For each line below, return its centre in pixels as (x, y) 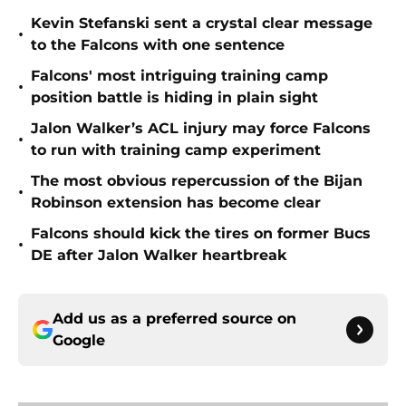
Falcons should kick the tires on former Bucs (201, 234)
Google (79, 341)
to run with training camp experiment (176, 150)
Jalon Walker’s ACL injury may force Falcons (201, 129)
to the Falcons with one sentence (158, 45)
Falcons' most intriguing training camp (179, 76)
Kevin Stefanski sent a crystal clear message (202, 24)
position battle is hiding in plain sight (174, 98)
